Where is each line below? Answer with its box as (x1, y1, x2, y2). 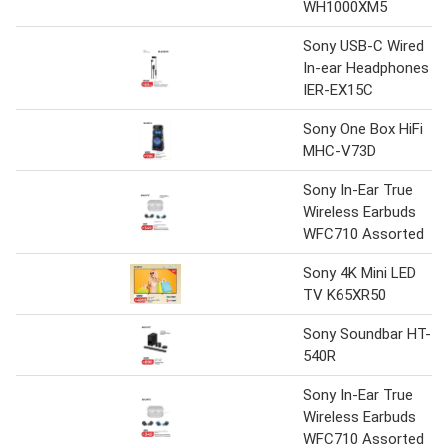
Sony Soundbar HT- (303, 324, 431, 343)
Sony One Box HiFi (303, 119, 423, 138)
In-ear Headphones (303, 58, 429, 77)
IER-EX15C (303, 80, 373, 99)
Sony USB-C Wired (303, 36, 424, 55)
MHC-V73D (303, 141, 376, 160)
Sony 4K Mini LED (303, 263, 416, 282)
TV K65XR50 (303, 285, 386, 304)
